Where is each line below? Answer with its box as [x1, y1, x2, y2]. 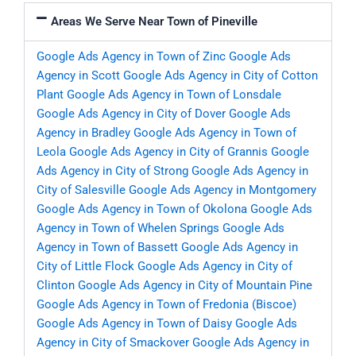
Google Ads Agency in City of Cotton [123, 68, 318, 83]
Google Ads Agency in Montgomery [129, 183, 316, 198]
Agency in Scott [37, 68, 120, 83]
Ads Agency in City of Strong [37, 164, 188, 179]
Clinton [37, 278, 75, 293]
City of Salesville [37, 183, 126, 198]
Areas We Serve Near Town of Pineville [50, 14, 257, 29]
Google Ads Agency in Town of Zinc [37, 49, 226, 64]
